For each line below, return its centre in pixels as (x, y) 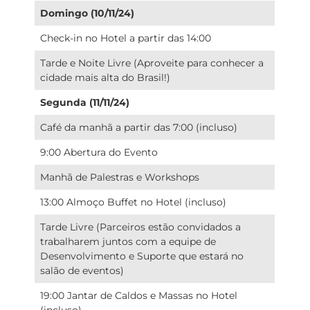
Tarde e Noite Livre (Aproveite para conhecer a (152, 63)
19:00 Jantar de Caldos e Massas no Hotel (139, 295)
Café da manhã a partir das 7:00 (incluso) (139, 127)
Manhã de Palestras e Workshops (120, 177)
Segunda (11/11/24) (85, 102)
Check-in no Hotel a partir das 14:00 (126, 38)
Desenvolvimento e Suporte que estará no (142, 256)
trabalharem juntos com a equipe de (128, 241)
